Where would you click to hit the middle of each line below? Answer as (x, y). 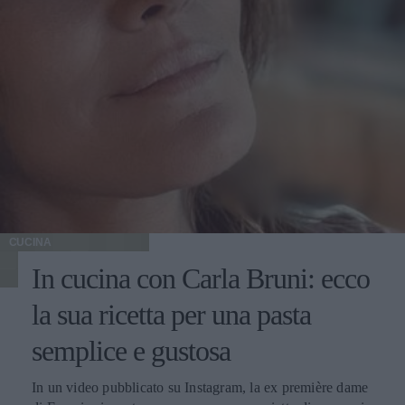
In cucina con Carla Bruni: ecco (201, 279)
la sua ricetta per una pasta (171, 315)
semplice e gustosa (131, 351)
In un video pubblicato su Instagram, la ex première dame (200, 388)
